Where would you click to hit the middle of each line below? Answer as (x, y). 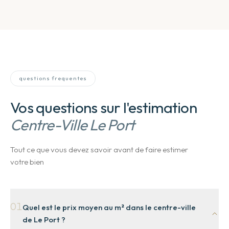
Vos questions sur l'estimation (104, 107)
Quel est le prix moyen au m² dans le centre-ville (109, 207)
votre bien (27, 162)
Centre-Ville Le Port (73, 125)
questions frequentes (53, 78)
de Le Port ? (44, 220)
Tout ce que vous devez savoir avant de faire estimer (99, 150)
